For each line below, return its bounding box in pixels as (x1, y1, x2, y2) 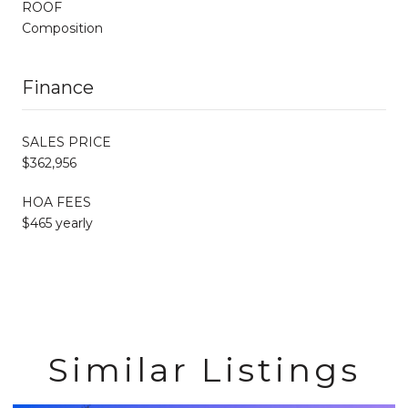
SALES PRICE (22, 133, 111, 150)
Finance (22, 76, 94, 98)
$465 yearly (22, 214, 93, 231)
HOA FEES (22, 193, 91, 210)
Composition (22, 19, 103, 36)
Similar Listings (47, 349, 361, 390)
